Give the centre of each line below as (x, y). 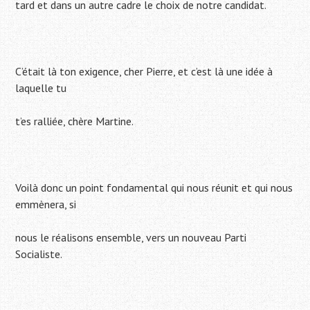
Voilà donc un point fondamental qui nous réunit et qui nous (154, 188)
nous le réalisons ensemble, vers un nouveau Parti (131, 238)
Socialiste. (39, 254)
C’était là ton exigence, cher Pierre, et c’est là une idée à (144, 72)
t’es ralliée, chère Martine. (75, 121)
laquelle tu (41, 88)
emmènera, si (46, 204)
